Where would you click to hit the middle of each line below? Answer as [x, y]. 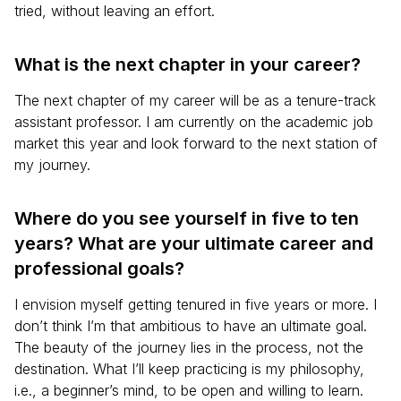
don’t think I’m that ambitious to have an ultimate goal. [191, 326]
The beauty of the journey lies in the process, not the [189, 347]
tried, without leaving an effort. [115, 11]
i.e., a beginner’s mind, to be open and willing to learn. [189, 390]
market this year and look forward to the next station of [196, 143]
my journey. [52, 165]
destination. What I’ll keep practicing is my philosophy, [189, 369]
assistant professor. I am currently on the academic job [194, 122]
